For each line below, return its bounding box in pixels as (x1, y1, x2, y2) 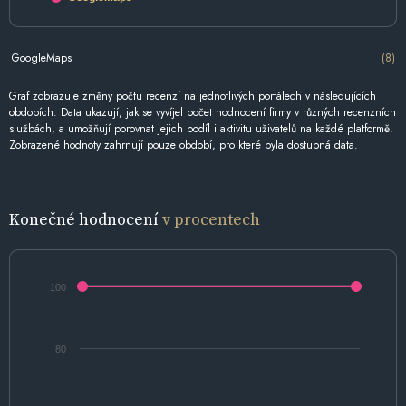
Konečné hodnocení (9, 208, 162, 231)
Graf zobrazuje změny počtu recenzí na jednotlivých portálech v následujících (9, 88, 376, 105)
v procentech (162, 208, 260, 231)
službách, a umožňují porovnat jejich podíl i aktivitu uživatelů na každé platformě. (9, 121, 393, 138)
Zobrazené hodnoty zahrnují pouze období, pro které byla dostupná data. (9, 137, 358, 154)
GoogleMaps (11, 49, 72, 66)
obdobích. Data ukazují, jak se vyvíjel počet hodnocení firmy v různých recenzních (9, 104, 396, 121)
